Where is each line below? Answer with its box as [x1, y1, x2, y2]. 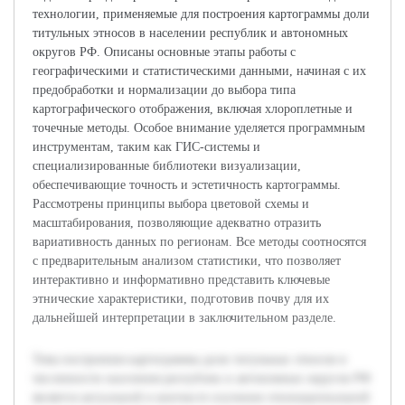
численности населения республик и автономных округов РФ [33, 372, 371, 385]
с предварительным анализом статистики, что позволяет [33, 254, 341, 268]
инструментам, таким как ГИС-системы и [33, 140, 260, 154]
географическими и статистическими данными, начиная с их [33, 64, 366, 78]
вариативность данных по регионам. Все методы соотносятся [33, 235, 366, 249]
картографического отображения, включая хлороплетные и [33, 102, 353, 116]
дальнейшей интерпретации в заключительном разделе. [33, 311, 336, 325]
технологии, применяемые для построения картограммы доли [33, 7, 370, 21]
